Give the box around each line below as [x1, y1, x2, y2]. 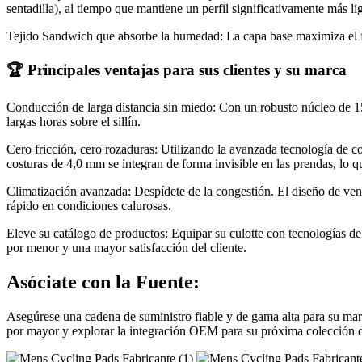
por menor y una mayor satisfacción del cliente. [6, 240, 246, 255]
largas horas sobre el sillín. [6, 114, 141, 128]
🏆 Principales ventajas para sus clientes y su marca [6, 61, 347, 79]
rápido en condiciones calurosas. [6, 198, 171, 213]
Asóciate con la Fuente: [6, 271, 200, 293]
